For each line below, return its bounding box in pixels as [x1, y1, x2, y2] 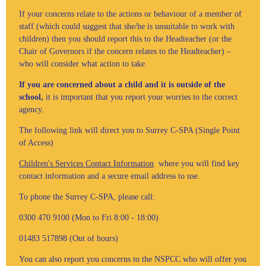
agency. [19, 105, 44, 114]
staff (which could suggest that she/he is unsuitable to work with [19, 22, 235, 31]
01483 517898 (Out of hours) [19, 234, 118, 243]
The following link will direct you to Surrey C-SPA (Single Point [19, 126, 240, 135]
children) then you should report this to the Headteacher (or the [19, 34, 232, 43]
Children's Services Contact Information [19, 159, 154, 168]
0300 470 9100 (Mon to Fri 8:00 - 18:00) [19, 213, 159, 222]
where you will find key [154, 159, 239, 168]
